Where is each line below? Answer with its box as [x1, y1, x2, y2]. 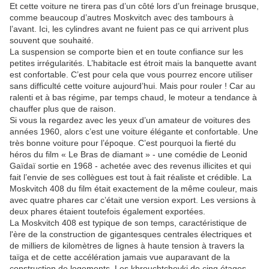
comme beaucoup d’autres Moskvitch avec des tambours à [10, 13, 234, 23]
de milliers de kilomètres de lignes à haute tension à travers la [10, 241, 244, 251]
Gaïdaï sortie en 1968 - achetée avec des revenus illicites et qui [10, 161, 251, 171]
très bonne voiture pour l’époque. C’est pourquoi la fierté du [10, 138, 236, 148]
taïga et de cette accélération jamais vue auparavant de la [10, 252, 230, 262]
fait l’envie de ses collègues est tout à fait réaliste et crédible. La [10, 172, 252, 183]
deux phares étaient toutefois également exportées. [10, 207, 205, 217]
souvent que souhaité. [10, 35, 94, 46]
